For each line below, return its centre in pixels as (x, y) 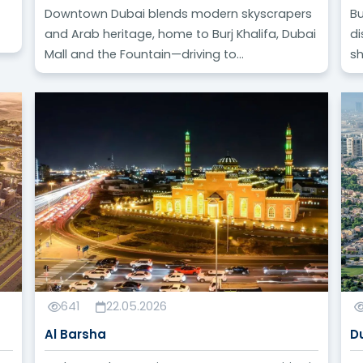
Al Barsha (75, 334)
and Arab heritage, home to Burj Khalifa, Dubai (180, 34)
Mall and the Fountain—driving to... (144, 55)
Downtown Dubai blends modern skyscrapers (178, 14)
